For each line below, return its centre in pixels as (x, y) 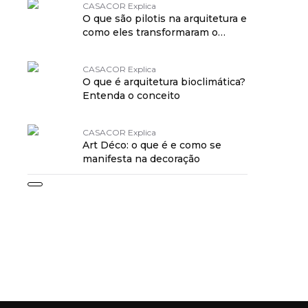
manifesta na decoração (141, 159)
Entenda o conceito (131, 96)
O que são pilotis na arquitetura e (165, 19)
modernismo (114, 46)
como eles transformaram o (150, 32)
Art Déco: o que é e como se (152, 145)
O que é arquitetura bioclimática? (164, 82)
